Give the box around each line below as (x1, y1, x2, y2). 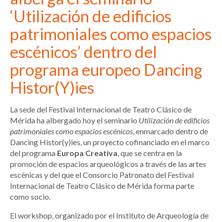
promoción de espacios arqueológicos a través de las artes (10, 159, 206, 169)
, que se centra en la (117, 148, 182, 158)
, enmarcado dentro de (133, 126, 208, 136)
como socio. (10, 192, 51, 202)
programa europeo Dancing (10, 59, 202, 80)
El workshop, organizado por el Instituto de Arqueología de (10, 211, 209, 221)
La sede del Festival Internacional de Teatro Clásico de (10, 105, 192, 114)
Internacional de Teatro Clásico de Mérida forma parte (10, 181, 194, 191)
